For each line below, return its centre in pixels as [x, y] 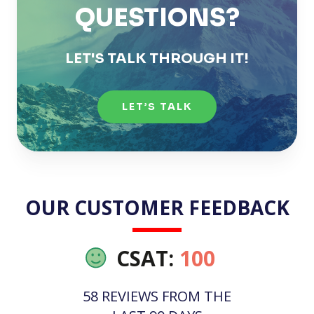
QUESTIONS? [157, 18]
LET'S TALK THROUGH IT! [157, 59]
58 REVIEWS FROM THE [157, 296]
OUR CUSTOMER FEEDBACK [157, 207]
